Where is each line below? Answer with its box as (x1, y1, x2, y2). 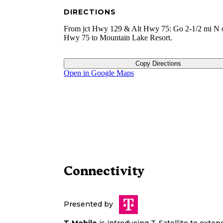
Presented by (64, 200, 113, 209)
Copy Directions (135, 60, 181, 68)
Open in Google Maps (64, 69, 134, 78)
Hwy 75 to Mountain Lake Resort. (64, 33, 172, 42)
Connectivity (64, 163, 144, 179)
